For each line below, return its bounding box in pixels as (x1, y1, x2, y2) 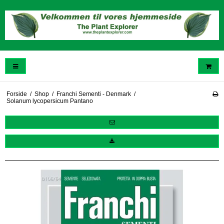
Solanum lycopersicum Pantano (6, 97, 93, 104)
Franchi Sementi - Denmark (56, 90, 131, 97)
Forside (6, 90, 27, 97)
